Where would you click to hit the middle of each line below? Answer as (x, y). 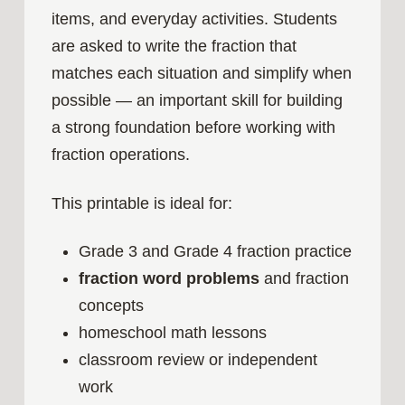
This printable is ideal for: (141, 203)
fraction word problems (169, 279)
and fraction (304, 279)
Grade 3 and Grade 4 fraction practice (215, 252)
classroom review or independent (198, 360)
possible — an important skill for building (197, 100)
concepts (111, 306)
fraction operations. (120, 155)
